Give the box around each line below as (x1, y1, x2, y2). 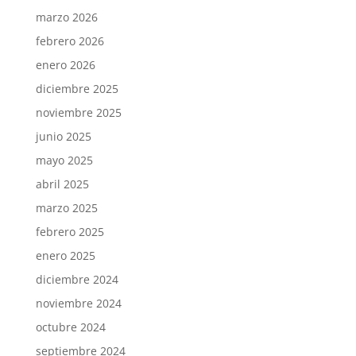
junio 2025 (35, 128, 91, 144)
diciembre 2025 (35, 80, 118, 96)
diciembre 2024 (35, 271, 118, 287)
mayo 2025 (35, 152, 93, 168)
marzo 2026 (35, 9, 98, 25)
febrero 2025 (35, 223, 104, 239)
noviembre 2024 (35, 295, 122, 311)
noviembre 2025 (35, 104, 122, 120)
